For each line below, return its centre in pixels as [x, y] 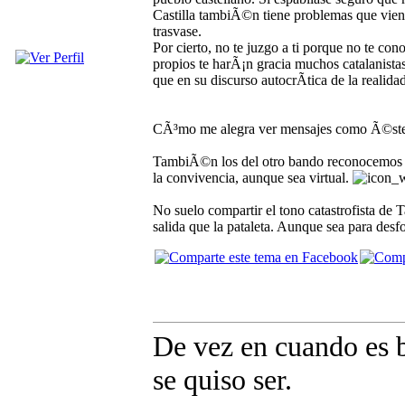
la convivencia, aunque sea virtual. [253, 177]
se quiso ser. [222, 379]
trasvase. [177, 31]
